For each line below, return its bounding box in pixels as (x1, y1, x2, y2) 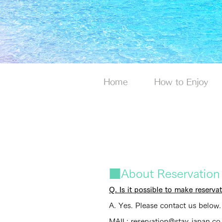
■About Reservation (109, 167, 220, 179)
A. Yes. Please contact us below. (109, 202, 221, 209)
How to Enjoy (154, 78, 208, 86)
